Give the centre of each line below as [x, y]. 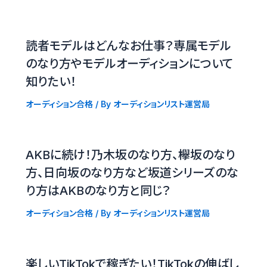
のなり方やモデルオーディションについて [129, 64]
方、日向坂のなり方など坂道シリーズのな [132, 173]
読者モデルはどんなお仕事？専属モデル [128, 46]
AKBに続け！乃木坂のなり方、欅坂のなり [130, 155]
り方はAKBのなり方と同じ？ [98, 191]
